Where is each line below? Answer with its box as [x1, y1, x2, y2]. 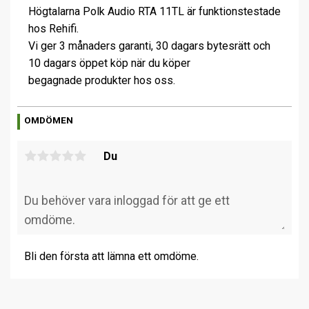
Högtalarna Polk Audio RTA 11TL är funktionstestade [28, 4, 281, 18]
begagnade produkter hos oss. [28, 73, 175, 87]
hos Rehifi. [28, 21, 79, 35]
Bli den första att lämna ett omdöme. [24, 250, 199, 263]
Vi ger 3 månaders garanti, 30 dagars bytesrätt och [28, 39, 270, 52]
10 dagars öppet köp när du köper [28, 56, 190, 70]
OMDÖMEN [24, 114, 74, 126]
